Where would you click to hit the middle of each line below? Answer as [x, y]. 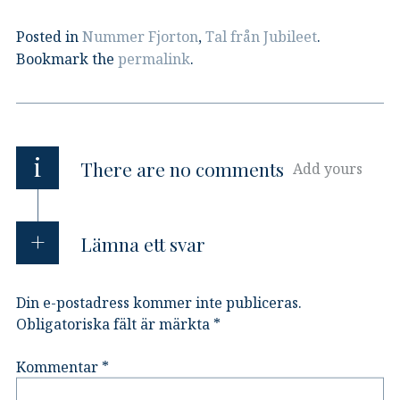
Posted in [49, 36]
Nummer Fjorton [140, 36]
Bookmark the [67, 58]
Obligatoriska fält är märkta [115, 324]
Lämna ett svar [142, 243]
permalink [154, 58]
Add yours [328, 168]
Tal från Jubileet [261, 36]
